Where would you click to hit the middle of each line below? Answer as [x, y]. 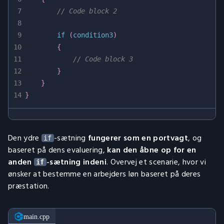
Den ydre [25, 138]
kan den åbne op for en [152, 150]
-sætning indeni [76, 162]
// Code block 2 [87, 11]
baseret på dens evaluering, [58, 150]
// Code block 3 [103, 59]
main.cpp [36, 216]
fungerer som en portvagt [138, 138]
